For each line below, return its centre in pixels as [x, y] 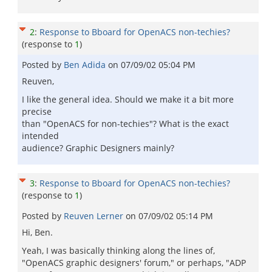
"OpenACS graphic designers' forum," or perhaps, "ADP [134, 263]
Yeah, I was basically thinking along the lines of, [118, 250]
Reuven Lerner [95, 216]
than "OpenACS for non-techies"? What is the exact [125, 124]
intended [40, 136]
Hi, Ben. [37, 232]
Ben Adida [86, 65]
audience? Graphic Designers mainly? [98, 148]
